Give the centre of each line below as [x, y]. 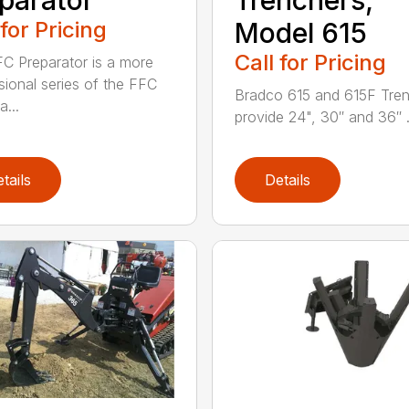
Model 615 [300, 32]
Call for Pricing [310, 62]
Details [287, 179]
